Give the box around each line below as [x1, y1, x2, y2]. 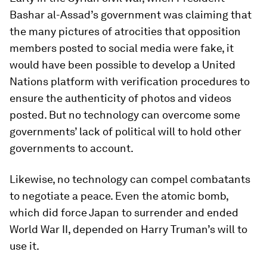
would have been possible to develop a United [10, 58, 235, 71]
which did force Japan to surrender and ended [10, 206, 238, 219]
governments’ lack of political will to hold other [10, 125, 241, 138]
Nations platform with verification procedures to [10, 75, 250, 88]
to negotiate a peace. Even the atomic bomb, [10, 190, 228, 202]
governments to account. [10, 142, 133, 154]
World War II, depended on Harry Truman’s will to [10, 223, 247, 235]
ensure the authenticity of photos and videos [10, 92, 231, 104]
